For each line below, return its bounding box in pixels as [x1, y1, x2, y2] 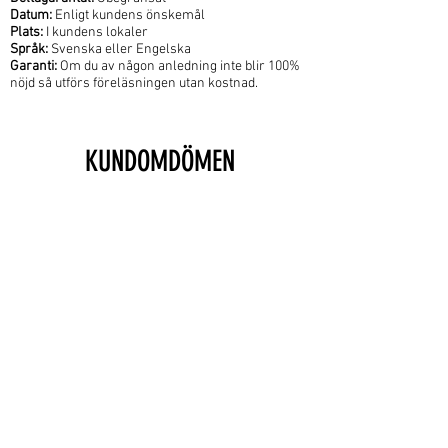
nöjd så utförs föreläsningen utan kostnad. [10, 75, 258, 92]
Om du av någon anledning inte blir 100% [60, 58, 300, 75]
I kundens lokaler [43, 24, 148, 41]
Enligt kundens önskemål [55, 7, 205, 24]
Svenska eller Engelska [51, 41, 191, 58]
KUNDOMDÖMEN [85, 144, 235, 178]
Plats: [10, 24, 43, 41]
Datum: [10, 7, 55, 24]
